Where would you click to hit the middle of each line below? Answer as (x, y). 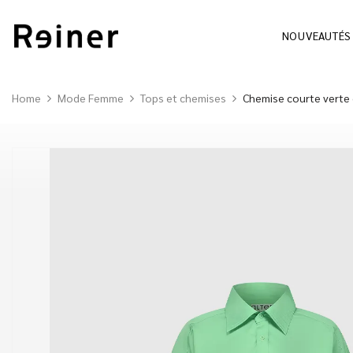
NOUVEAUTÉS (316, 36)
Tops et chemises (183, 97)
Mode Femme (91, 97)
